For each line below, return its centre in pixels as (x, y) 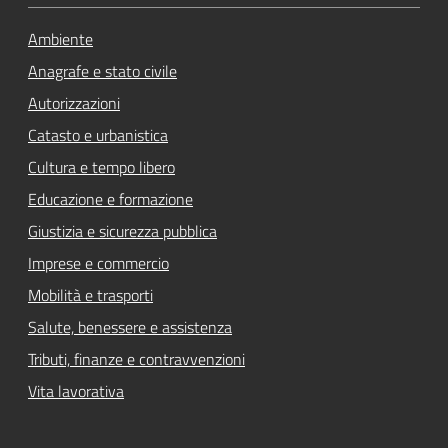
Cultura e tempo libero (101, 166)
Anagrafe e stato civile (102, 70)
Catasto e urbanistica (98, 134)
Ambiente (60, 38)
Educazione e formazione (110, 198)
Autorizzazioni (74, 102)
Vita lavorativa (76, 390)
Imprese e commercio (98, 262)
